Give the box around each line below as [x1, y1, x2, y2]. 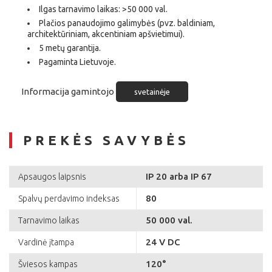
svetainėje [134, 87, 170, 97]
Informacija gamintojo [21, 86, 116, 97]
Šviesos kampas [18, 259, 78, 270]
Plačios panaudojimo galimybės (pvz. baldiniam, [39, 18, 215, 29]
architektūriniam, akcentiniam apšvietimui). [27, 29, 185, 39]
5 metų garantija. [39, 43, 101, 53]
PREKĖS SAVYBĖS [23, 132, 189, 148]
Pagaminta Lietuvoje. [39, 57, 116, 67]
